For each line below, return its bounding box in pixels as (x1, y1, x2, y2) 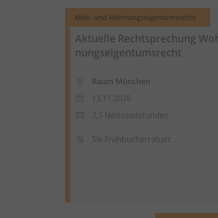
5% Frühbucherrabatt (92, 134, 171, 145)
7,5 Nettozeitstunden (92, 110, 169, 121)
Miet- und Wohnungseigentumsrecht (75, 12, 196, 22)
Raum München (92, 76, 151, 87)
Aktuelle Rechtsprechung (75, 31, 199, 45)
